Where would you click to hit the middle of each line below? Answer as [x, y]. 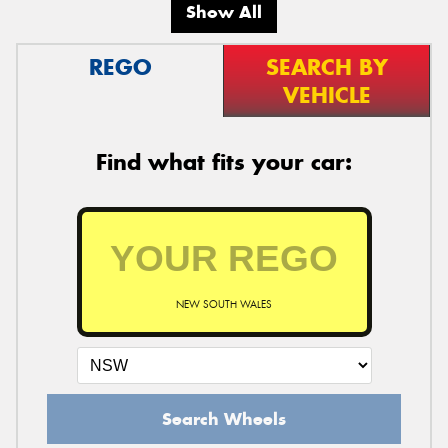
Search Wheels [224, 419]
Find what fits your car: [224, 162]
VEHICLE [326, 95]
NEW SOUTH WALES [224, 305]
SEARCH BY [326, 67]
